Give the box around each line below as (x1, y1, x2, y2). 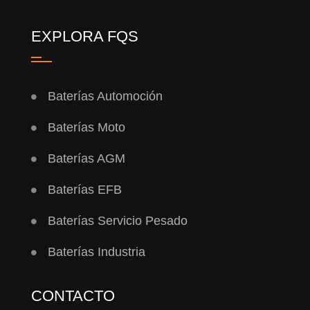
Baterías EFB (47, 183, 122, 197)
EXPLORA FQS (30, 28, 138, 46)
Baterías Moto (47, 120, 125, 135)
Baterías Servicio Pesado (47, 214, 188, 228)
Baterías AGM (47, 152, 125, 166)
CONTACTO (30, 287, 115, 305)
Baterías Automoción (47, 89, 163, 104)
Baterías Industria (47, 245, 145, 259)
